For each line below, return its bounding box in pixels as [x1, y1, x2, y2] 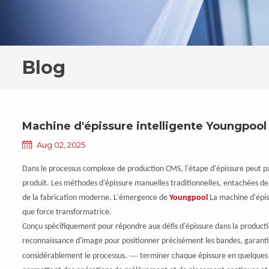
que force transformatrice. [22, 207, 112, 217]
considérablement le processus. [22, 251, 130, 261]
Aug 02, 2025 [37, 139, 86, 150]
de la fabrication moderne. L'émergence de [22, 193, 170, 202]
